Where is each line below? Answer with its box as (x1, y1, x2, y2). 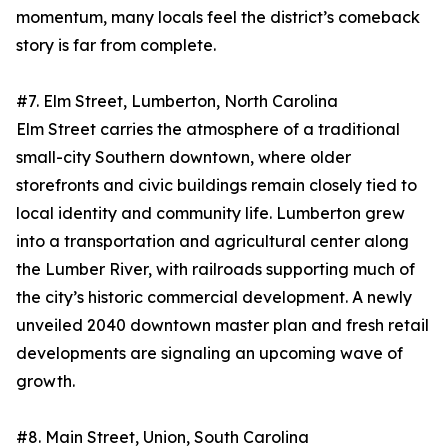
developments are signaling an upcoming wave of (16, 343, 403, 364)
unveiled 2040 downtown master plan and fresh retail (16, 315, 429, 336)
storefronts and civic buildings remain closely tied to (16, 175, 417, 196)
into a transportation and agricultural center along (16, 231, 409, 252)
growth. (16, 371, 75, 392)
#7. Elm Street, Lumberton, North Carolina (16, 91, 338, 112)
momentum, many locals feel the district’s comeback (16, 7, 420, 28)
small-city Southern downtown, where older (16, 147, 351, 168)
